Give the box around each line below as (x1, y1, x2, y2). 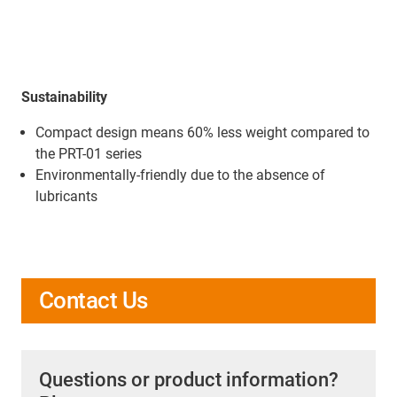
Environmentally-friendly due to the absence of (35, 167, 325, 184)
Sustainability (21, 89, 107, 106)
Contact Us (39, 287, 148, 315)
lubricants (35, 188, 97, 206)
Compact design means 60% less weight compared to (35, 124, 370, 142)
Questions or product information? (39, 369, 339, 392)
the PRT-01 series (35, 145, 142, 163)
